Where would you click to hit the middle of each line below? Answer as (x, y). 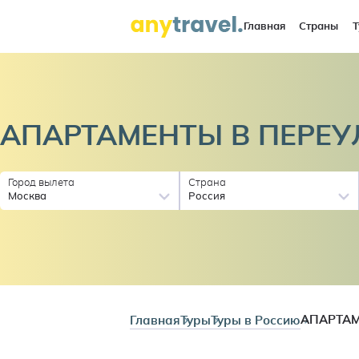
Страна (208, 183)
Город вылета (42, 183)
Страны (319, 26)
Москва (28, 196)
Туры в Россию (256, 321)
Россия (207, 196)
